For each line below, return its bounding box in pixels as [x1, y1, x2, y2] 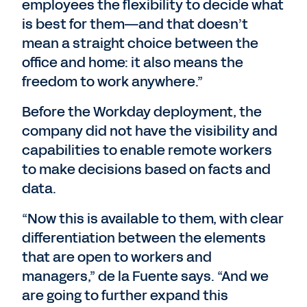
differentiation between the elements [22, 228, 266, 247]
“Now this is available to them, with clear [22, 209, 284, 228]
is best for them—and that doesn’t [22, 14, 248, 34]
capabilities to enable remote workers [22, 140, 272, 160]
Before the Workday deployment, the [22, 102, 262, 121]
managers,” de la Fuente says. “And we [22, 267, 269, 286]
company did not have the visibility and [22, 121, 278, 140]
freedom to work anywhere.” [22, 72, 203, 91]
